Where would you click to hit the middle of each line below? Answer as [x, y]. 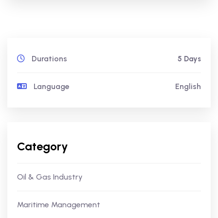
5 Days [189, 59]
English [188, 86]
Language [51, 86]
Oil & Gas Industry [50, 177]
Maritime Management [59, 205]
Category [43, 146]
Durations [48, 59]
